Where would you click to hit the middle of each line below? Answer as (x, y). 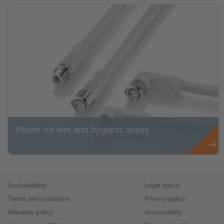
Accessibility (163, 212)
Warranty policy (30, 212)
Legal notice (162, 186)
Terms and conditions (39, 199)
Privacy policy (165, 199)
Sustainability (27, 186)
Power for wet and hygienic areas (82, 130)
